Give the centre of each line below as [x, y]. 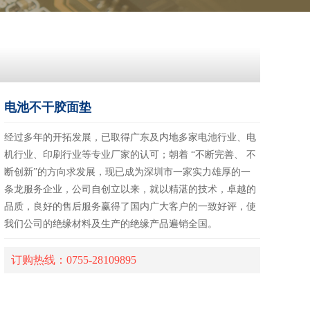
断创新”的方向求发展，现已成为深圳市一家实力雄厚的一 [128, 172]
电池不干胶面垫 [48, 107]
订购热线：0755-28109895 [74, 260]
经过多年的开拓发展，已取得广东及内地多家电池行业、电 [130, 137]
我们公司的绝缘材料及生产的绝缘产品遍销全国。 [111, 224]
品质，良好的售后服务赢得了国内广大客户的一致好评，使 [130, 207]
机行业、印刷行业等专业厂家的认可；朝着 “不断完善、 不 [130, 155]
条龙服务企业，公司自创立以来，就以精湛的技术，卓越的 [130, 189]
